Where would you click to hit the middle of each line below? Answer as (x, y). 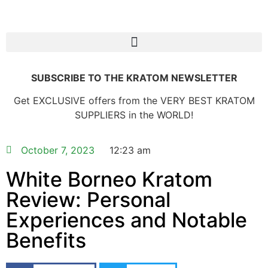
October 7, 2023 (58, 150)
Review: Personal (88, 199)
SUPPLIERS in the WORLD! (134, 115)
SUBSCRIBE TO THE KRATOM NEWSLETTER (134, 78)
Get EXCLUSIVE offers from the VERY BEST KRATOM (134, 101)
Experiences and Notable (127, 220)
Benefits (46, 240)
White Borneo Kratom (109, 179)
